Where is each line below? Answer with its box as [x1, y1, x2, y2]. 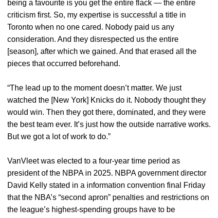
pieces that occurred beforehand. [7, 59, 120, 68]
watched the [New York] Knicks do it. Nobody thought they [7, 96, 206, 105]
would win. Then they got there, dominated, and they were [7, 108, 206, 117]
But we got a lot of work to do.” [7, 132, 110, 141]
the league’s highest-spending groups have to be [7, 205, 175, 214]
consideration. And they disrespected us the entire [7, 35, 179, 44]
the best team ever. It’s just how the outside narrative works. [7, 120, 211, 129]
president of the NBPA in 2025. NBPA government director [7, 169, 206, 178]
